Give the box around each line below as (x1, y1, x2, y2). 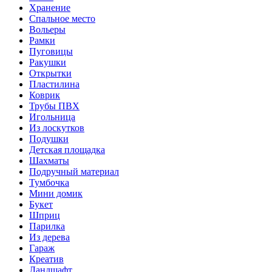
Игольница (29, 111, 75, 122)
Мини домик (29, 188, 83, 199)
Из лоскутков (29, 122, 84, 133)
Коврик (29, 89, 60, 100)
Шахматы (29, 155, 69, 166)
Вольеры (29, 24, 66, 35)
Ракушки (29, 56, 66, 67)
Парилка (29, 220, 65, 231)
